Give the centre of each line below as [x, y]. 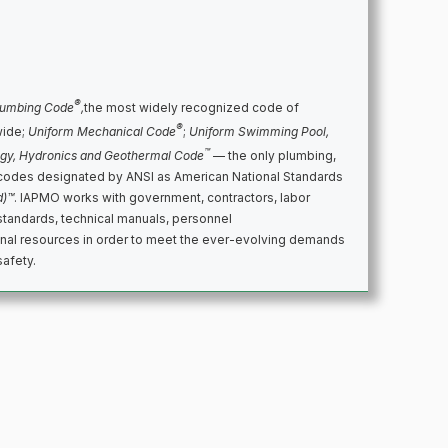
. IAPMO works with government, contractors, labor [162, 198]
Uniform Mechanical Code [102, 132]
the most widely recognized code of [191, 108]
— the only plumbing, [273, 156]
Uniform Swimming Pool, [259, 132]
